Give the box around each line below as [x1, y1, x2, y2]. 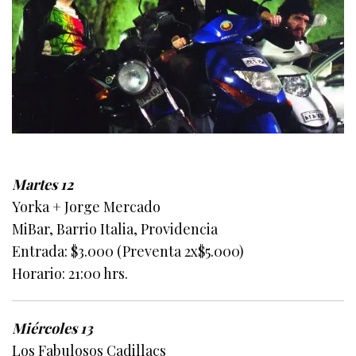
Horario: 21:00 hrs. [12, 264, 129, 284]
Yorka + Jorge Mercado [12, 197, 161, 217]
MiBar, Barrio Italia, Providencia [12, 219, 219, 239]
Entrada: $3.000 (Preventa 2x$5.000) [12, 242, 245, 261]
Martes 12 [12, 175, 74, 195]
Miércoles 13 [12, 319, 94, 339]
